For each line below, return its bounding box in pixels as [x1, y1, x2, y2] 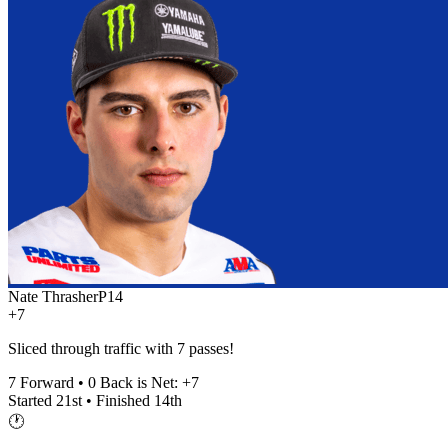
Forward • [16, 373, 88, 391]
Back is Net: [96, 373, 182, 391]
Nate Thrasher [8, 287, 98, 305]
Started [8, 391, 56, 409]
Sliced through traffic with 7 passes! [8, 339, 234, 357]
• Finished [82, 391, 154, 409]
